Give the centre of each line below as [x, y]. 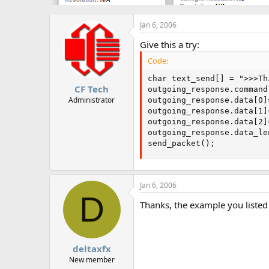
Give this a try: [170, 44]
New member [92, 260]
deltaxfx [92, 249]
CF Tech [92, 89]
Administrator [92, 100]
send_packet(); [181, 143]
